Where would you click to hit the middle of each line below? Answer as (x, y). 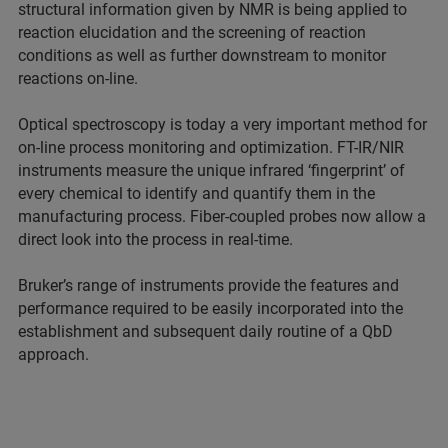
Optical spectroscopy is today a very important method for (222, 124)
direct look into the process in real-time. (155, 239)
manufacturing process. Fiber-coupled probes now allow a (222, 216)
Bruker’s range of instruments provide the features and (208, 285)
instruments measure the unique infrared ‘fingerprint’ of (211, 170)
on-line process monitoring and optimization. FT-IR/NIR (211, 147)
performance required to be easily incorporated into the (210, 308)
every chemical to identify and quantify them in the (196, 193)
